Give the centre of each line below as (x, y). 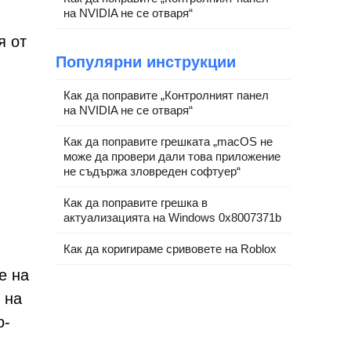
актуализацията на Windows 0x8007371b (172, 217)
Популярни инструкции (146, 62)
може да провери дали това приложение (172, 156)
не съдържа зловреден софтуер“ (152, 171)
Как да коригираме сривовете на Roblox (170, 249)
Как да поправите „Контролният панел (166, 95)
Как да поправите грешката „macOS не (168, 141)
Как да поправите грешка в (136, 203)
